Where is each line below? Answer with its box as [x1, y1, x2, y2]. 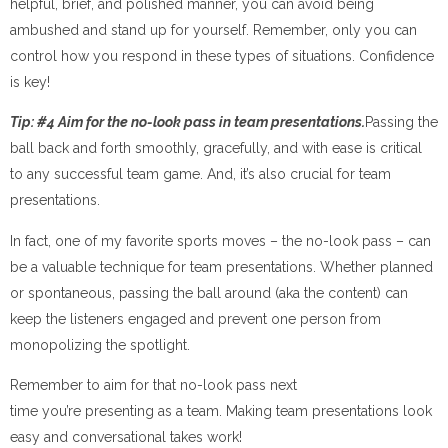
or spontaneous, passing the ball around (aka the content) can [10, 284, 408, 301]
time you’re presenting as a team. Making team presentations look [10, 403, 432, 419]
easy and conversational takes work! [10, 429, 242, 445]
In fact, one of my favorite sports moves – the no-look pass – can [10, 232, 431, 249]
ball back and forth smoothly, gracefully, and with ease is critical [10, 140, 422, 157]
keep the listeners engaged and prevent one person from [10, 310, 381, 327]
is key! [10, 73, 50, 90]
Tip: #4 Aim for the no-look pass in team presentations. [10, 114, 365, 131]
